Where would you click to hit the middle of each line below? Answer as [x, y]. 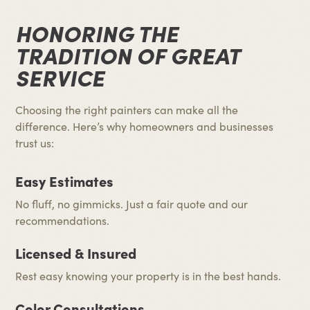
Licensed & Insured [76, 253]
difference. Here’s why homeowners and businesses [145, 126]
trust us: [35, 143]
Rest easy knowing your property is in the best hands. [148, 276]
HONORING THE [97, 33]
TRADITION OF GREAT [128, 55]
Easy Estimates [65, 181]
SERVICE [60, 77]
